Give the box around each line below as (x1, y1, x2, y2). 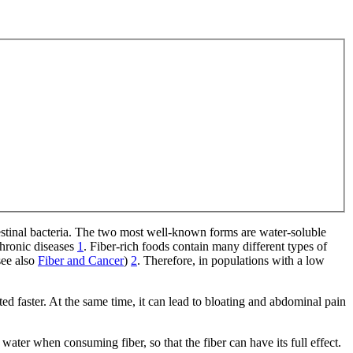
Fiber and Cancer (38, 254, 124, 268)
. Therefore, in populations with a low (137, 254, 325, 268)
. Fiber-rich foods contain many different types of (84, 240, 327, 254)
